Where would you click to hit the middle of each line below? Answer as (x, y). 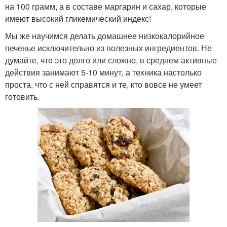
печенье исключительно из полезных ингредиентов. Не (108, 48)
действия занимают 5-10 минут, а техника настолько (103, 72)
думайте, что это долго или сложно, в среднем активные (111, 60)
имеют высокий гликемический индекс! (78, 18)
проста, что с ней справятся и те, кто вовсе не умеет (103, 84)
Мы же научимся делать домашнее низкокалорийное (105, 35)
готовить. (22, 96)
